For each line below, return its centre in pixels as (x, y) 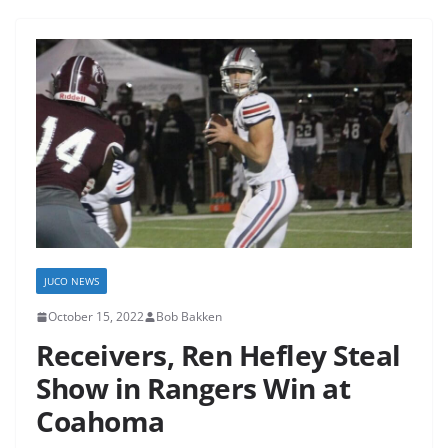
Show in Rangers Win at (193, 388)
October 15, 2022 (96, 317)
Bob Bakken (189, 317)
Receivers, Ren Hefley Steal (218, 355)
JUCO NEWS (71, 281)
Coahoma (100, 421)
